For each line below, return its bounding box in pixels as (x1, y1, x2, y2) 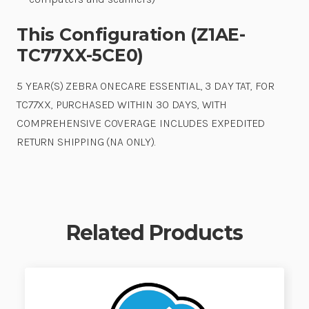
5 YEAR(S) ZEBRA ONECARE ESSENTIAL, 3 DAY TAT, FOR (17, 79, 275, 93)
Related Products (66, 220, 243, 246)
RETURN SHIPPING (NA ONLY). (17, 135, 156, 149)
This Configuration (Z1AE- (17, 24, 246, 46)
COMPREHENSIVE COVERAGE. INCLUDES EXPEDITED (17, 117, 266, 130)
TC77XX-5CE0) (17, 45, 143, 66)
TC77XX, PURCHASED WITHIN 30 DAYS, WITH (17, 98, 227, 112)
